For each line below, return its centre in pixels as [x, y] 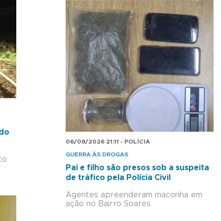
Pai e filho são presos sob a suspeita [137, 168]
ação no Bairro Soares [108, 204]
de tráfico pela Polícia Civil [118, 178]
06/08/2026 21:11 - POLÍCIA [108, 142]
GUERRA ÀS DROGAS [97, 155]
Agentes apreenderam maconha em [134, 195]
